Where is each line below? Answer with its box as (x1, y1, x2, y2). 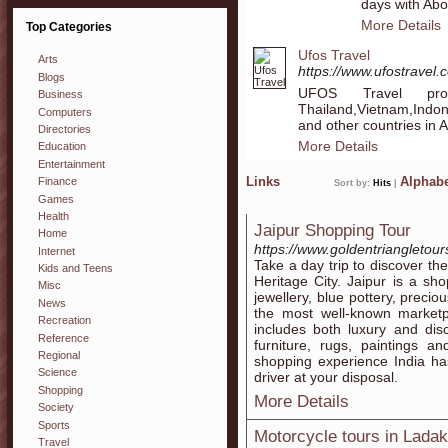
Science (38, 366, 77, 379)
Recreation (38, 314, 91, 327)
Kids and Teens (38, 262, 113, 275)
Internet (38, 244, 75, 257)
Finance (38, 175, 77, 188)
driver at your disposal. (254, 369, 398, 385)
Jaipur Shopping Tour (254, 221, 411, 240)
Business (38, 88, 83, 101)
